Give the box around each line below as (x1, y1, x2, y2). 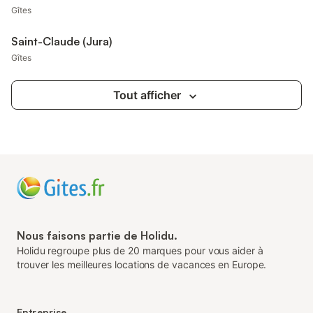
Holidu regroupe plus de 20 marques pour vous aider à (17, 245, 263, 256)
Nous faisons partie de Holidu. (17, 228, 177, 242)
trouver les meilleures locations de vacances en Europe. (17, 259, 267, 270)
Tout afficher (112, 88, 181, 102)
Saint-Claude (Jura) (11, 34, 112, 48)
